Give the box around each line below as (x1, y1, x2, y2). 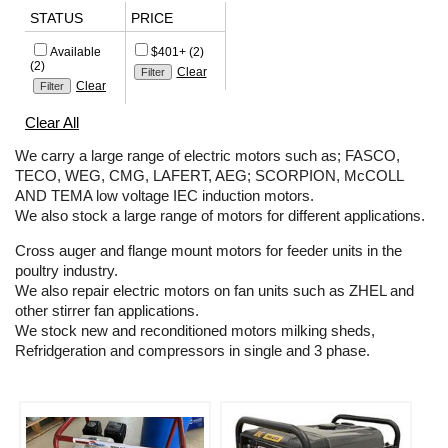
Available (50, 45, 101, 60)
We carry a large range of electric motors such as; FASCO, (15, 147, 400, 165)
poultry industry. (15, 262, 118, 280)
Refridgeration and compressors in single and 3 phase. (15, 342, 370, 360)
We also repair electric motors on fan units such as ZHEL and (15, 282, 414, 300)
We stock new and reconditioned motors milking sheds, (15, 322, 375, 340)
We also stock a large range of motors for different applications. (15, 207, 425, 225)
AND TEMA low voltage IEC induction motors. (15, 187, 314, 205)
